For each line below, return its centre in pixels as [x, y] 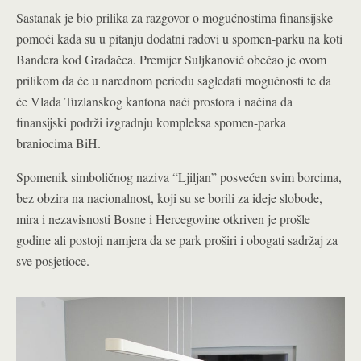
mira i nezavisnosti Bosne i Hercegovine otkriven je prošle [163, 219]
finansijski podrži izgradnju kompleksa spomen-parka [151, 122]
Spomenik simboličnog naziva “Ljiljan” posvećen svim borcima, [179, 177]
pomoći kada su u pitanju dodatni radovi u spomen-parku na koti [179, 38]
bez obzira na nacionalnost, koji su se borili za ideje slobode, [169, 198]
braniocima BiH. [58, 143]
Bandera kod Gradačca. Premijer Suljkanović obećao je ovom [171, 59]
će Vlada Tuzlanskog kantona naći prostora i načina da [154, 101]
